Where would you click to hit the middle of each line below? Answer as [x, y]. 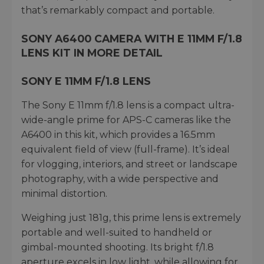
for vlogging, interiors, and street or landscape [129, 164]
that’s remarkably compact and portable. [118, 11]
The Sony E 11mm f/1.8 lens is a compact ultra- [128, 105]
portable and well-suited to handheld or [117, 233]
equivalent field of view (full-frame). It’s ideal [126, 150]
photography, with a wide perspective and [120, 179]
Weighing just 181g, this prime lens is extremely [131, 218]
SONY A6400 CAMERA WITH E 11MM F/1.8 [132, 39]
